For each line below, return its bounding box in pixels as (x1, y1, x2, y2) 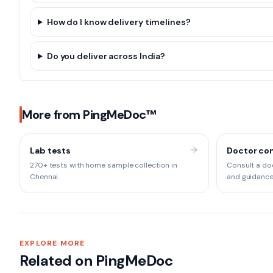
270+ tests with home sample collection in (30, 160, 178, 170)
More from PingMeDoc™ (22, 107, 156, 122)
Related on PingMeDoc (19, 251, 173, 270)
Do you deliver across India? (46, 51, 166, 62)
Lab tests (30, 145, 71, 156)
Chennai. (30, 172, 60, 182)
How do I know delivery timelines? (46, 16, 191, 27)
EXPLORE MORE (19, 238, 85, 248)
